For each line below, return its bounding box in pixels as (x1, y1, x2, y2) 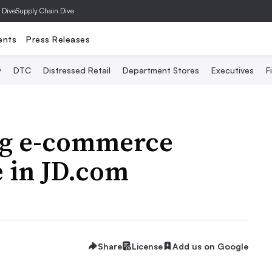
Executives (211, 65, 254, 75)
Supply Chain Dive (16, 6, 74, 15)
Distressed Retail (42, 65, 110, 75)
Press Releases (26, 33, 90, 44)
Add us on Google (172, 240, 248, 251)
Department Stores (122, 65, 199, 75)
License (132, 240, 163, 251)
